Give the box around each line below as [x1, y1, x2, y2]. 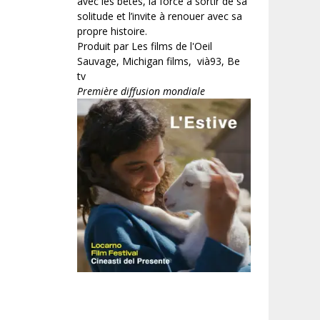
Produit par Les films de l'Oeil [77, 39, 212, 53]
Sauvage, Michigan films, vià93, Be [77, 54, 240, 68]
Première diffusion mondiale [77, 84, 205, 98]
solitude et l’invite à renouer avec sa [77, 9, 242, 23]
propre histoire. [77, 24, 147, 38]
